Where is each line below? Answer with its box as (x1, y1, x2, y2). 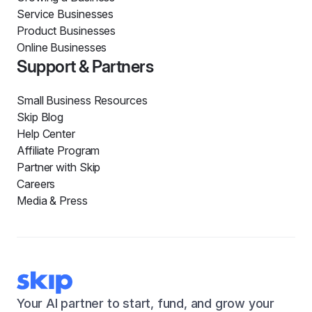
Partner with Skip (17, 160, 101, 174)
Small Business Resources (17, 93, 148, 107)
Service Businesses (17, 7, 114, 21)
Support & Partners (17, 56, 153, 77)
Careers (17, 177, 56, 191)
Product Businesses (17, 24, 116, 38)
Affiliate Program (17, 143, 100, 157)
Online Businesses (17, 40, 107, 54)
